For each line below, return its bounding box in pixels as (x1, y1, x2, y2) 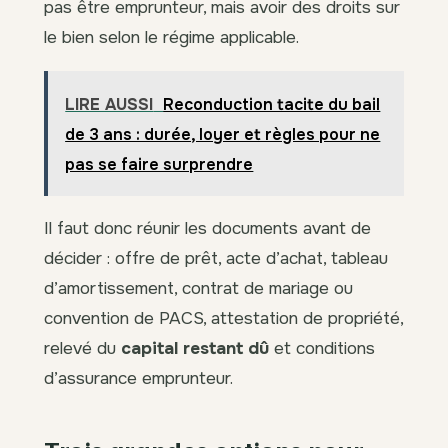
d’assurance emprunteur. (44, 367, 233, 390)
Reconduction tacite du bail (163, 93, 381, 115)
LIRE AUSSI (65, 93, 154, 115)
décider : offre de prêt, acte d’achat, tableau (44, 247, 388, 270)
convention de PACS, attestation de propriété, (44, 307, 403, 330)
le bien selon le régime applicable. (44, 26, 299, 49)
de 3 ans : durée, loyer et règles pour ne (65, 123, 381, 145)
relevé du (44, 337, 121, 360)
